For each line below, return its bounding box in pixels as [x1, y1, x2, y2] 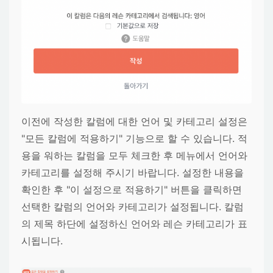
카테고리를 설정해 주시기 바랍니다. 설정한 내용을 [21, 166, 244, 179]
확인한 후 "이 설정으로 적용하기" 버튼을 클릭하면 [21, 183, 242, 196]
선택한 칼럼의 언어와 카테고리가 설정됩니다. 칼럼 [21, 200, 244, 213]
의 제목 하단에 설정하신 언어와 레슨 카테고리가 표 [21, 217, 247, 230]
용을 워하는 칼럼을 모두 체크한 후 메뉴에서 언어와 [21, 149, 247, 161]
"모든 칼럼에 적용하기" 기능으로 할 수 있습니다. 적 [21, 132, 247, 144]
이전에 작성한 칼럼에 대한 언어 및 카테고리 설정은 [21, 115, 247, 127]
